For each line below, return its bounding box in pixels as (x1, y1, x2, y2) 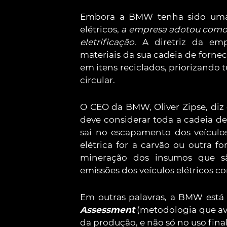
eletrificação (80, 37, 134, 47)
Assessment (80, 205, 135, 215)
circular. (80, 75, 115, 85)
